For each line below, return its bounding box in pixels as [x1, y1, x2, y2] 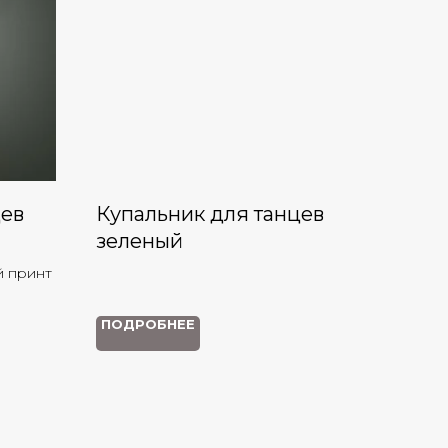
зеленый [96, 229, 183, 253]
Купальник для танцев [96, 202, 324, 226]
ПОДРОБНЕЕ [101, 316, 195, 332]
